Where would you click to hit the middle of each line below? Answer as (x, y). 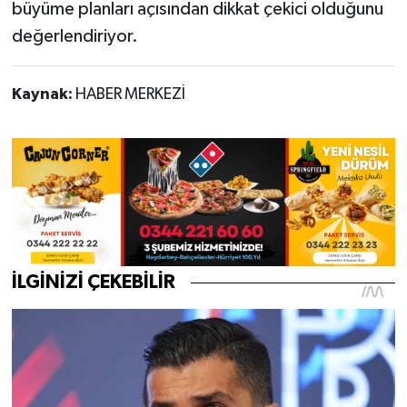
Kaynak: (43, 95)
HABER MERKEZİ (130, 95)
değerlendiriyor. (74, 37)
